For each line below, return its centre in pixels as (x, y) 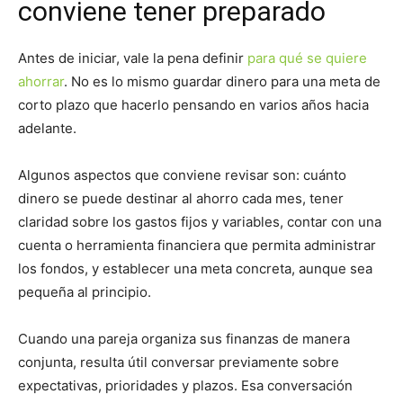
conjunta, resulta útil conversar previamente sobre (179, 362)
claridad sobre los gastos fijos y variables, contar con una (200, 222)
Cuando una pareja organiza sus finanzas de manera (184, 339)
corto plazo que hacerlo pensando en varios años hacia (193, 105)
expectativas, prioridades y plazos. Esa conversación (185, 385)
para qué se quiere (307, 58)
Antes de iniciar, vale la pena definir (133, 58)
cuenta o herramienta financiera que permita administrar (197, 245)
